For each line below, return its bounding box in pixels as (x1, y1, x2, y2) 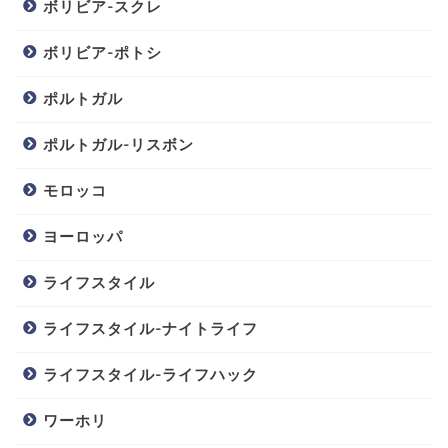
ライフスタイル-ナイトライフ (43, 318, 258, 338)
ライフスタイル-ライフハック (43, 364, 258, 384)
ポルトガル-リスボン (43, 134, 194, 154)
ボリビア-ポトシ (43, 42, 162, 62)
